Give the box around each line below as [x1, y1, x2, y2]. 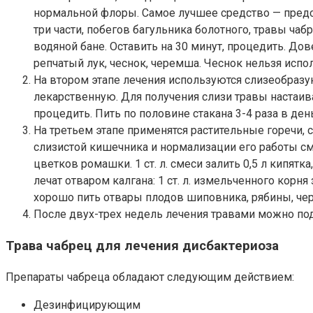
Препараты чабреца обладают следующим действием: [6, 270, 294, 284]
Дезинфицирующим [34, 298, 140, 312]
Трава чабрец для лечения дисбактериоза [6, 238, 279, 254]
